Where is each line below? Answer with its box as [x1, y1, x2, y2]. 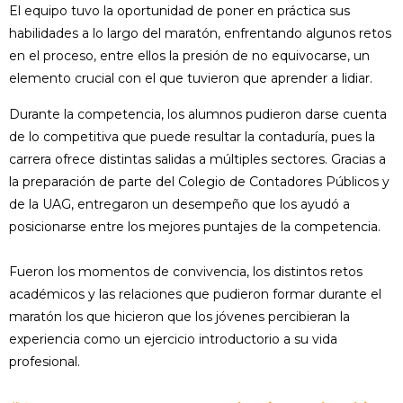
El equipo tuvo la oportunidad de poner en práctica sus [9, 3, 350, 20]
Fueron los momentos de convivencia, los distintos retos [9, 264, 363, 281]
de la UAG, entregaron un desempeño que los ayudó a [9, 196, 350, 213]
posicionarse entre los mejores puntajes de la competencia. [9, 219, 381, 236]
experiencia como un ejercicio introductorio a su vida [9, 331, 337, 348]
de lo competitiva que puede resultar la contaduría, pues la [9, 129, 375, 146]
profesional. [9, 354, 80, 371]
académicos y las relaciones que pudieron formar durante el [9, 286, 381, 303]
